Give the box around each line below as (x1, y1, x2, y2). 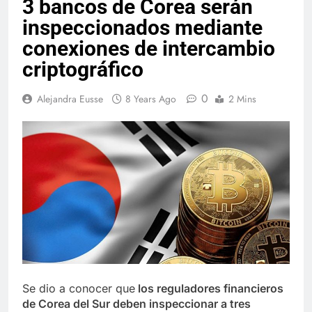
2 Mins (228, 91, 256, 106)
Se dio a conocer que (22, 281, 135, 295)
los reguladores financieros (135, 281, 283, 295)
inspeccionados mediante (22, 15, 263, 40)
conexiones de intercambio (22, 36, 275, 61)
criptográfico (22, 56, 143, 81)
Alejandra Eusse (37, 91, 103, 106)
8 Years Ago (125, 91, 176, 106)
